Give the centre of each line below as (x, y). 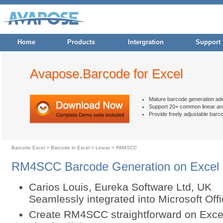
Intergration (146, 42)
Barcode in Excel (70, 148)
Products (81, 42)
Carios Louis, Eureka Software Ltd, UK (120, 187)
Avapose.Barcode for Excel (106, 74)
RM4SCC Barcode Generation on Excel (115, 167)
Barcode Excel (28, 148)
